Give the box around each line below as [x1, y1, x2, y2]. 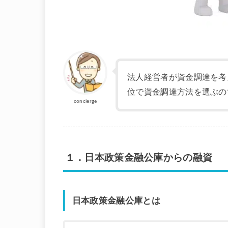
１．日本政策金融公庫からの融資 [65, 153, 213, 163]
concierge [73, 99, 97, 104]
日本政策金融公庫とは [72, 196, 160, 205]
